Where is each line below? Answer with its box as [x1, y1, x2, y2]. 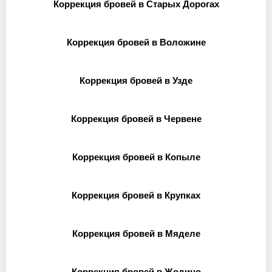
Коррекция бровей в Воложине [66, 37, 206, 47]
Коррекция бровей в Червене [70, 114, 202, 124]
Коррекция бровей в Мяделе [72, 228, 200, 239]
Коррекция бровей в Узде [80, 75, 192, 86]
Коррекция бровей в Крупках [72, 190, 200, 200]
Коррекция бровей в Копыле [72, 152, 200, 162]
